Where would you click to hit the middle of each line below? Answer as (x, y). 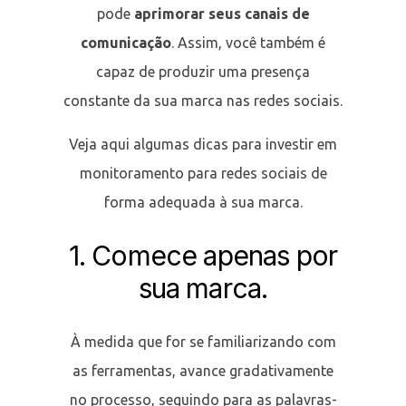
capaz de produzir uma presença (203, 72)
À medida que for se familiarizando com (203, 341)
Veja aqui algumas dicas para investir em (203, 144)
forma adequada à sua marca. (203, 202)
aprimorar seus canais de (222, 14)
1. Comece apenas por (203, 255)
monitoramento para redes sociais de (203, 173)
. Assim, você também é (248, 43)
